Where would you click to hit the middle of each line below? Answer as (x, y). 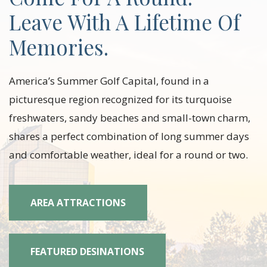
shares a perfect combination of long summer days (129, 136)
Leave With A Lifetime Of (125, 22)
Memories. (59, 47)
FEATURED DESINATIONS (87, 251)
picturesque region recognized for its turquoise (120, 100)
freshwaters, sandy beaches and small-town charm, (130, 118)
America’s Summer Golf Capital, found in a (109, 81)
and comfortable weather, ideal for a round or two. (128, 155)
